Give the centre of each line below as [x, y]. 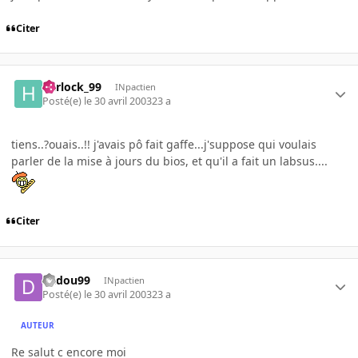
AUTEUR [38, 325]
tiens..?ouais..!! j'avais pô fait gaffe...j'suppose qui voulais [164, 145]
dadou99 [67, 280]
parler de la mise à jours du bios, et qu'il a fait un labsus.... [169, 161]
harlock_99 [72, 87]
